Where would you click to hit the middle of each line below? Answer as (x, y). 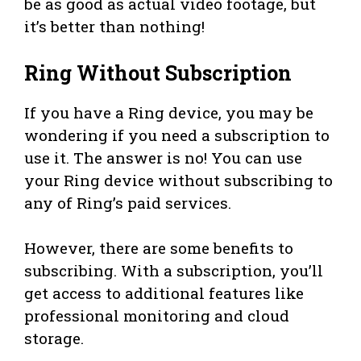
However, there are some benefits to (159, 247)
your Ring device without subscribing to (178, 180)
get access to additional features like (164, 293)
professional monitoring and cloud (157, 315)
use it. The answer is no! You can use (163, 157)
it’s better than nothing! (114, 27)
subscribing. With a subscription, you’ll (174, 270)
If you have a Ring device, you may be (169, 112)
